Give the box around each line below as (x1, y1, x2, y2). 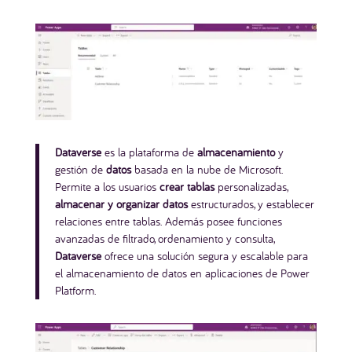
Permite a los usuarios (54, 179, 156, 195)
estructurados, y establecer (187, 196, 314, 212)
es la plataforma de (101, 145, 197, 160)
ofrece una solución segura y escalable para (101, 248, 308, 264)
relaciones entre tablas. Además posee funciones (54, 214, 282, 229)
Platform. (54, 283, 96, 299)
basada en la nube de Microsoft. (130, 162, 283, 178)
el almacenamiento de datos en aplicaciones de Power (54, 266, 310, 281)
